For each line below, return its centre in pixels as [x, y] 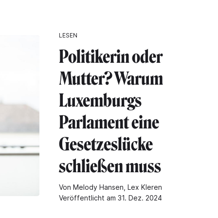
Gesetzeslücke [106, 144]
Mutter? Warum [111, 78]
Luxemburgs [100, 100]
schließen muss [110, 166]
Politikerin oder [111, 56]
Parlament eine [109, 122]
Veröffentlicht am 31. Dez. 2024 [110, 198]
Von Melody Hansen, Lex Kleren [110, 187]
